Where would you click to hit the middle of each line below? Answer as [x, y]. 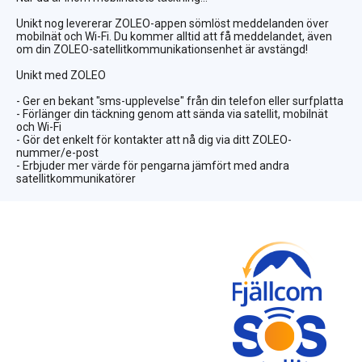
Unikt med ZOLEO [61, 76]
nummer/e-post [57, 153]
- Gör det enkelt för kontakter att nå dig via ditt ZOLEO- [154, 140]
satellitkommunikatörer [76, 179]
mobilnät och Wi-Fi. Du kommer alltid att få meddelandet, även [174, 37]
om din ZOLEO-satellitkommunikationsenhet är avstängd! [162, 50]
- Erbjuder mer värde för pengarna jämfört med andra [153, 166]
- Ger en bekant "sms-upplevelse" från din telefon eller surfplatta [180, 101]
